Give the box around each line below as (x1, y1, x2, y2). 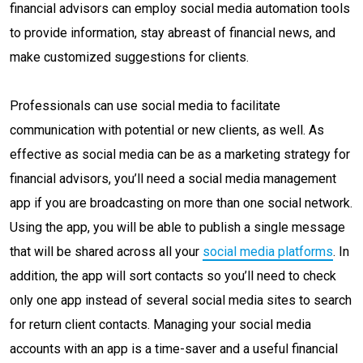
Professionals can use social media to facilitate (10, 98, 280, 113)
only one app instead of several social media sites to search (10, 293, 352, 308)
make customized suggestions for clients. (10, 49, 249, 65)
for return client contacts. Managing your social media (10, 317, 311, 332)
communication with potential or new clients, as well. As (10, 122, 324, 138)
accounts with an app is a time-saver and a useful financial (10, 341, 338, 357)
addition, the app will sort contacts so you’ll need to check (10, 268, 336, 284)
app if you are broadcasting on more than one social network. (10, 195, 352, 211)
